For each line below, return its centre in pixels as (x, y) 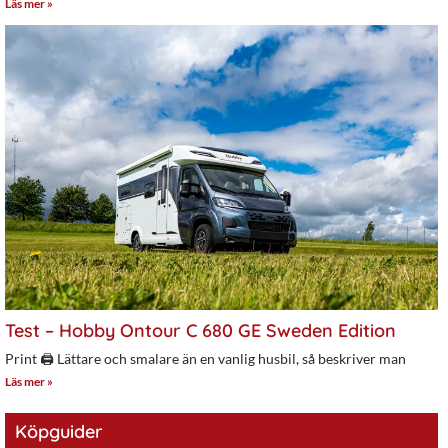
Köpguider (59, 432)
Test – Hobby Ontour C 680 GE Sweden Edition (200, 331)
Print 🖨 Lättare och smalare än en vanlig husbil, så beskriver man (205, 359)
